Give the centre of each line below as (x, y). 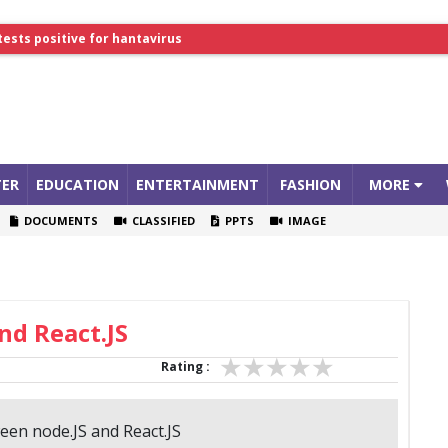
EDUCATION (78, 185)
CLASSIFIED (161, 221)
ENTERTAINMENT (198, 185)
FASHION (310, 185)
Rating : (185, 367)
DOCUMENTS (58, 221)
